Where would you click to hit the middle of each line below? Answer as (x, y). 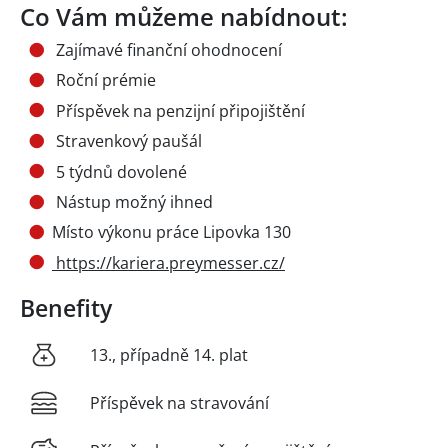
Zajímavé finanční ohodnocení (167, 50)
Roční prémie (104, 80)
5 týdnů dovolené (119, 171)
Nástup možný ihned (132, 202)
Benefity (66, 307)
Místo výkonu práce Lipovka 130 (171, 232)
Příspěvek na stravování (179, 402)
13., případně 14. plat (169, 354)
